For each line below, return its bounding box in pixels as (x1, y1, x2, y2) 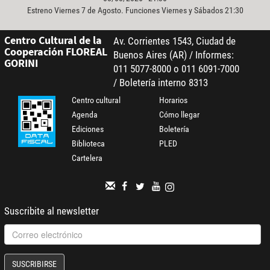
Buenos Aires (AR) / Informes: (113, 49, 234, 61)
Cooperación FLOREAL (4, 45, 107, 58)
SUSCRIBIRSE (11, 259, 57, 269)
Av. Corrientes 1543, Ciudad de (113, 35, 236, 47)
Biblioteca (72, 139, 105, 148)
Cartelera (72, 153, 103, 163)
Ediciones (72, 124, 104, 134)
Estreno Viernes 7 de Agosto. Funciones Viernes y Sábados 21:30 (27, 5, 243, 16)
